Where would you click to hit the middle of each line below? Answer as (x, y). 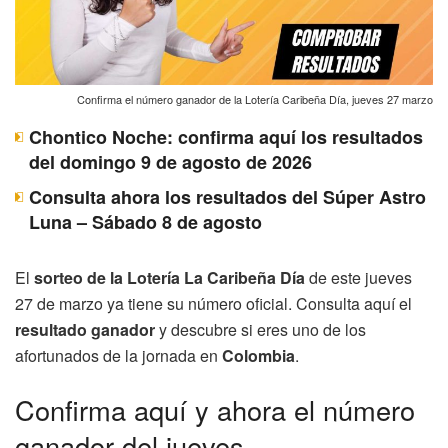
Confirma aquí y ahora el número (215, 409)
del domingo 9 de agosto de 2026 (170, 161)
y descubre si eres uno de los (260, 329)
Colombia (258, 355)
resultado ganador (85, 329)
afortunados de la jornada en (118, 355)
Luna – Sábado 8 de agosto (145, 221)
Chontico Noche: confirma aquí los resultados (226, 136)
